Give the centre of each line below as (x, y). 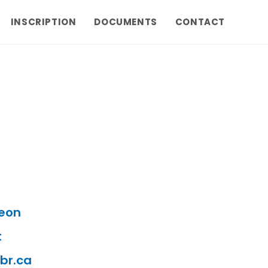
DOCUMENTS (126, 22)
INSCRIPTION (43, 22)
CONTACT (200, 22)
